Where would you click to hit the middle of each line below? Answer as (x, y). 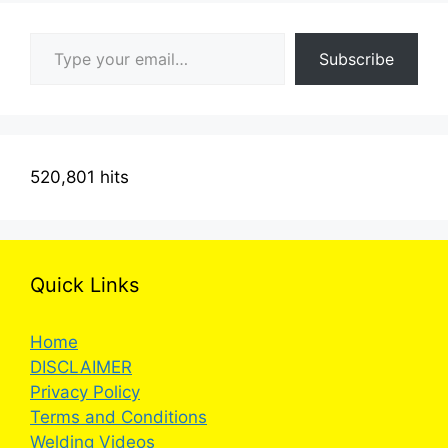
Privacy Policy (85, 391)
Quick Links (84, 284)
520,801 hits (79, 176)
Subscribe (356, 58)
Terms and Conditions (118, 416)
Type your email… (57, 31)
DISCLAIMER (81, 366)
